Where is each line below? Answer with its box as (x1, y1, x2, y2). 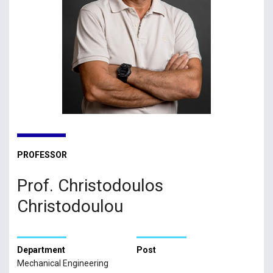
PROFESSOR (16, 149, 67, 160)
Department (16, 245, 65, 255)
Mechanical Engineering (16, 258, 108, 269)
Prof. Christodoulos (16, 175, 163, 196)
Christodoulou (16, 196, 123, 217)
